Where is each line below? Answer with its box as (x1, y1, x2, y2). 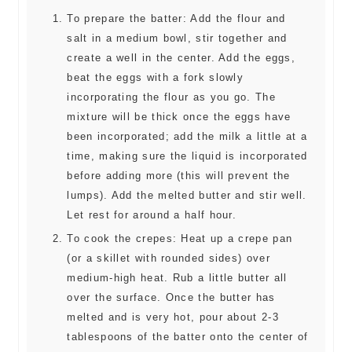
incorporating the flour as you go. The (67, 91, 276, 103)
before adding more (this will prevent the (67, 170, 291, 181)
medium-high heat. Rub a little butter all (67, 272, 288, 284)
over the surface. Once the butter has (67, 291, 276, 303)
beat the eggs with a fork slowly (67, 71, 244, 83)
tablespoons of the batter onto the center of (67, 331, 309, 343)
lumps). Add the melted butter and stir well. (67, 189, 307, 201)
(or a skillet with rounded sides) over (67, 252, 270, 264)
